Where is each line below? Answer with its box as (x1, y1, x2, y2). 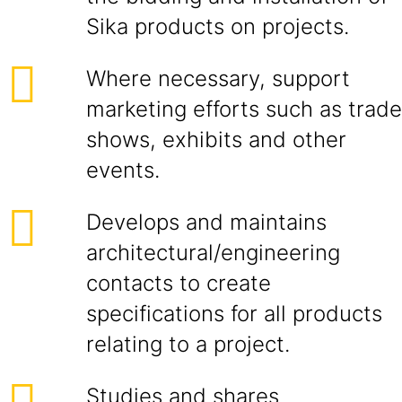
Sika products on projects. (86, 13, 349, 39)
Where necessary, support (86, 66, 350, 92)
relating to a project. (86, 331, 290, 357)
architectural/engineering (86, 240, 340, 266)
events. (86, 157, 160, 183)
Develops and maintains (86, 209, 327, 235)
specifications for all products (86, 301, 382, 327)
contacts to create (86, 270, 271, 296)
